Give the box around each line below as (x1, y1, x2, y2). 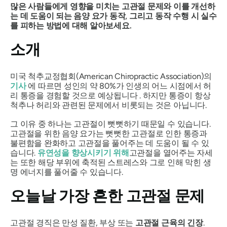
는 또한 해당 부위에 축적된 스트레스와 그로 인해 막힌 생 (10, 158, 211, 167)
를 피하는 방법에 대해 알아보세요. (10, 21, 132, 30)
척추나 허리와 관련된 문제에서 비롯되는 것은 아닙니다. (10, 100, 207, 110)
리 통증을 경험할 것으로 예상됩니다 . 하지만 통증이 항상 (10, 91, 211, 100)
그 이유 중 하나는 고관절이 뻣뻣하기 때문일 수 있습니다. (10, 119, 211, 129)
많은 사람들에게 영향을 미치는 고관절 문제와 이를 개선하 (10, 2, 215, 11)
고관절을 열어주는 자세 (129, 148, 213, 158)
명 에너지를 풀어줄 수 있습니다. (10, 167, 123, 177)
